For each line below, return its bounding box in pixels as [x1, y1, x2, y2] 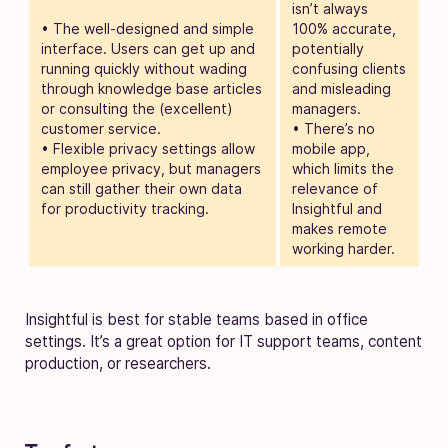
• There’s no [292, 119, 375, 137]
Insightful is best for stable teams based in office [25, 309, 368, 329]
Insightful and [292, 199, 382, 217]
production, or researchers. [25, 353, 211, 373]
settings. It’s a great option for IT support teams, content [25, 331, 422, 351]
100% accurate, [292, 19, 396, 37]
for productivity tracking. [41, 199, 209, 217]
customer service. [41, 119, 161, 137]
